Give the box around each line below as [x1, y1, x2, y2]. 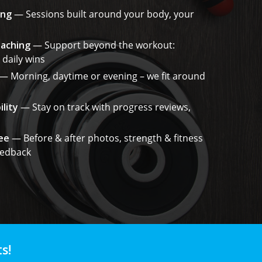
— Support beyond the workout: [30, 39, 175, 52]
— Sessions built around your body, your [12, 8, 195, 21]
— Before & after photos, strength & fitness [9, 132, 204, 145]
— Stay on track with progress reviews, [18, 101, 191, 114]
